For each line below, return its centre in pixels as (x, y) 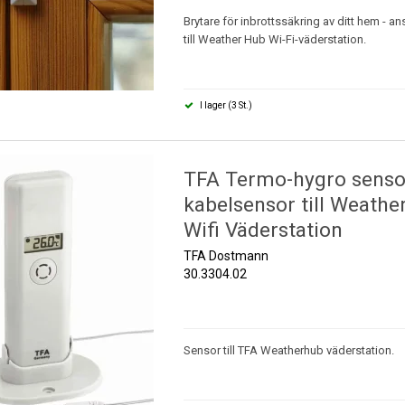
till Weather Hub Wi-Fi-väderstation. (274, 40)
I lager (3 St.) (226, 106)
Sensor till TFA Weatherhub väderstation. (288, 350)
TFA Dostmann (226, 255)
